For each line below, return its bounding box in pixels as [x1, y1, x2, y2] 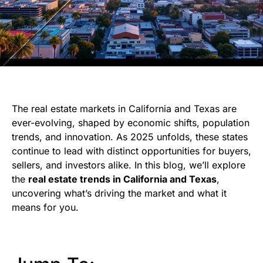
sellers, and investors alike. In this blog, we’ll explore [12, 159, 245, 171]
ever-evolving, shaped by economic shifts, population [12, 116, 249, 129]
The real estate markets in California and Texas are [12, 102, 237, 114]
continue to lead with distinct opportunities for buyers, [12, 144, 251, 157]
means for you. [12, 201, 79, 213]
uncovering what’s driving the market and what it [12, 187, 227, 199]
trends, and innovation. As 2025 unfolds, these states [12, 130, 248, 143]
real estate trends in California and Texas [28, 173, 217, 185]
